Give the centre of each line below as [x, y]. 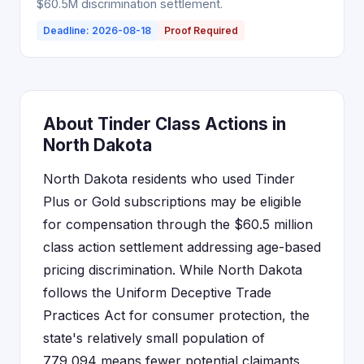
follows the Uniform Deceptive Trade [157, 292]
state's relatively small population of [154, 338]
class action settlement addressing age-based [182, 247]
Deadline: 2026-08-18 [97, 30]
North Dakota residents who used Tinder [169, 179]
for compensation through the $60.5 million [178, 224]
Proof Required [201, 30]
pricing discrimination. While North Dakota [173, 270]
